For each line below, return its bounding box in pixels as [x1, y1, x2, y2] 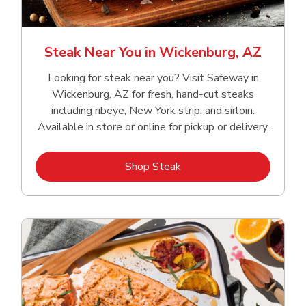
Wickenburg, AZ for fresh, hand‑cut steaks [52, 87, 254, 102]
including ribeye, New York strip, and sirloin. [51, 103, 255, 119]
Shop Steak [125, 159, 181, 175]
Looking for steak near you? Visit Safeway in [47, 70, 259, 86]
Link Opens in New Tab [180, 158, 292, 174]
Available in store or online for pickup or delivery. [37, 120, 269, 135]
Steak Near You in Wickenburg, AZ [44, 43, 262, 62]
